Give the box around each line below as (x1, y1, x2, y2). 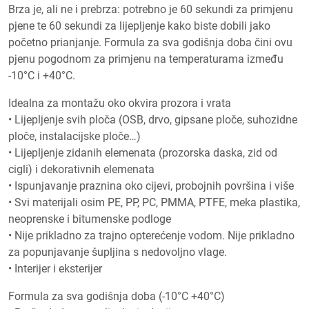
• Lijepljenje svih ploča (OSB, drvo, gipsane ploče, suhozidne (8, 112, 297, 126)
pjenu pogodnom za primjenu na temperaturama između (8, 52, 283, 66)
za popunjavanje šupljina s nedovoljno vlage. (8, 245, 227, 259)
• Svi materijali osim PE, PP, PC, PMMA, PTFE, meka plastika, (8, 195, 300, 209)
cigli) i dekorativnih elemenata (8, 162, 154, 176)
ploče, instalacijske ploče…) (8, 129, 141, 143)
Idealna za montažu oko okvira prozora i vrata (8, 96, 231, 110)
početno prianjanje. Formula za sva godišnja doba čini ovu (8, 35, 292, 49)
